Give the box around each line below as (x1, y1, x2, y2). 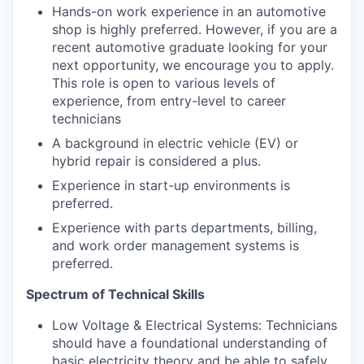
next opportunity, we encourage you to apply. (52, 56, 334, 73)
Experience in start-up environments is (52, 176, 290, 193)
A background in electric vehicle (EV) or (52, 134, 298, 151)
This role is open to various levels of (52, 74, 275, 91)
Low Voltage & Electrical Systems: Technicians (52, 316, 337, 333)
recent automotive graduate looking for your (52, 38, 327, 55)
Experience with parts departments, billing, (52, 219, 317, 236)
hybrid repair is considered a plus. (52, 152, 261, 169)
